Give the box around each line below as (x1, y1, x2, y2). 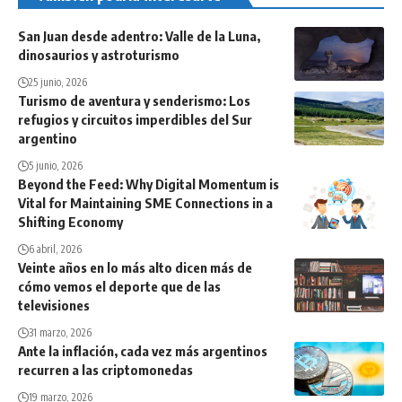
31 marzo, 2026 (29, 326, 92, 340)
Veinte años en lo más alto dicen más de (18, 259, 252, 276)
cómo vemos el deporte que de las (18, 278, 221, 295)
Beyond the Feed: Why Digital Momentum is (18, 176, 279, 193)
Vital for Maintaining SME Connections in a (18, 195, 273, 212)
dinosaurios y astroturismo (18, 47, 179, 64)
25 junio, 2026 (29, 75, 87, 90)
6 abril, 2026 (29, 242, 82, 257)
